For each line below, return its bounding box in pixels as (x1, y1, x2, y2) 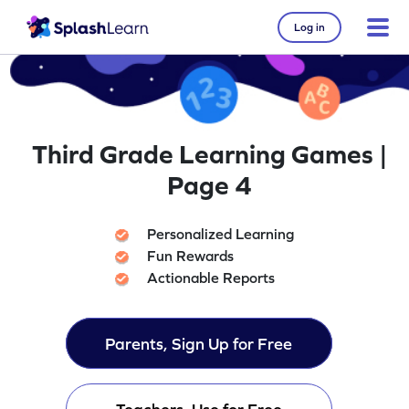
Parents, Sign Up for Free (105, 334, 293, 354)
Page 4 (167, 170, 253, 201)
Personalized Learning (147, 225, 295, 243)
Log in (294, 20, 325, 34)
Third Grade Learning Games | (31, 139, 388, 170)
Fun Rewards (147, 247, 235, 265)
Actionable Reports (147, 269, 276, 287)
